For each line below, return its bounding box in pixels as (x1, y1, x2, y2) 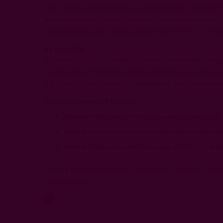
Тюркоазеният (44, 67, 97, 77)
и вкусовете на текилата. (44, 79, 134, 89)
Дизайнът (134, 79, 173, 89)
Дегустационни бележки (44, 96, 137, 106)
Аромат (64, 112, 90, 121)
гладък (44, 26, 69, 36)
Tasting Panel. (44, 177, 94, 187)
